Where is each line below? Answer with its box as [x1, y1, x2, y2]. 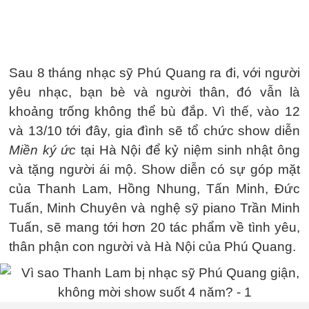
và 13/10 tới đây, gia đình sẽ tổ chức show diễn [9, 123, 300, 138]
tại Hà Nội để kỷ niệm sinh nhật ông [76, 143, 301, 157]
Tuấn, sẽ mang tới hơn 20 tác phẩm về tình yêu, [9, 220, 300, 235]
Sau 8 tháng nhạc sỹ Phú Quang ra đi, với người [9, 66, 300, 80]
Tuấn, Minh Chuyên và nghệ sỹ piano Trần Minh [9, 201, 300, 215]
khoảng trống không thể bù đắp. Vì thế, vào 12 [9, 104, 300, 119]
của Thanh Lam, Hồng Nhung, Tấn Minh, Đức [9, 181, 300, 196]
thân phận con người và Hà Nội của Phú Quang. [9, 239, 296, 254]
